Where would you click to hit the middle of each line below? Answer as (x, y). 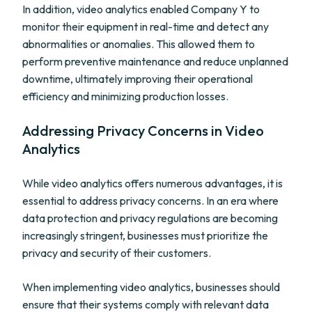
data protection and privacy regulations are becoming (150, 218)
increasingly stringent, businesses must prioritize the (145, 235)
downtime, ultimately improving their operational (138, 79)
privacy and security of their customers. (117, 253)
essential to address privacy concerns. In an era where (150, 201)
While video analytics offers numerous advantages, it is (153, 183)
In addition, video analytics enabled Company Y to (141, 9)
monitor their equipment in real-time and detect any (146, 26)
